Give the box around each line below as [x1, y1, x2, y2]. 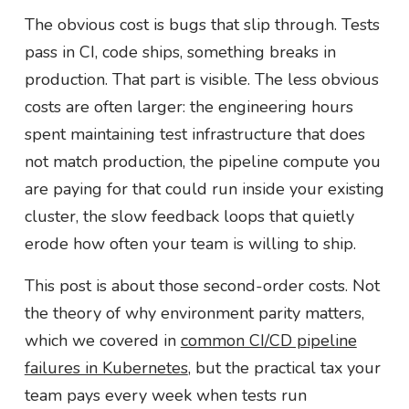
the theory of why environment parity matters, [24, 301, 364, 324]
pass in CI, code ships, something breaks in [24, 40, 336, 63]
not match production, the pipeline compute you [24, 150, 381, 173]
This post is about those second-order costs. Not [24, 274, 380, 297]
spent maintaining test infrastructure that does [24, 122, 365, 145]
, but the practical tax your [187, 356, 381, 379]
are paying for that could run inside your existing [24, 177, 384, 200]
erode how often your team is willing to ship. [24, 232, 356, 255]
